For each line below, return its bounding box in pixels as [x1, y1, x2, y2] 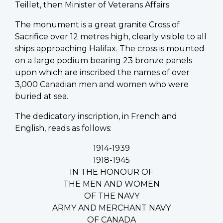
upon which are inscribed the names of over [15, 67, 190, 77]
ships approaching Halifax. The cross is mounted [15, 43, 205, 53]
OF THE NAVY [84, 191, 139, 201]
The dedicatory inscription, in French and [15, 111, 177, 121]
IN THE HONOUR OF [70, 167, 153, 177]
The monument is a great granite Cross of [15, 19, 180, 29]
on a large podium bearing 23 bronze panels [15, 55, 192, 65]
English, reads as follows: [15, 123, 111, 133]
